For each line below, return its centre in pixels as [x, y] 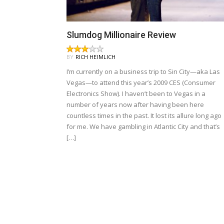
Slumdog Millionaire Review [121, 34]
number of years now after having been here [135, 104]
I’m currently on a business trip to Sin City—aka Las [143, 71]
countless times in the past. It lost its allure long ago [144, 115]
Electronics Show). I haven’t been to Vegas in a [136, 93]
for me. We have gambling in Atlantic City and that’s [143, 126]
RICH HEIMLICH [95, 56]
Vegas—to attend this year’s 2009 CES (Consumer [141, 82]
